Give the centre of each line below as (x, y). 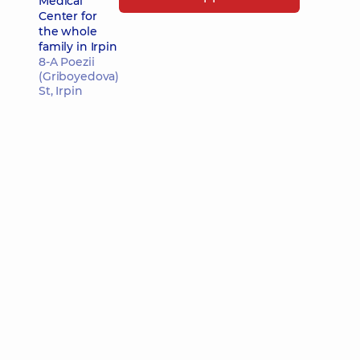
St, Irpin (61, 91)
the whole (68, 31)
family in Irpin (78, 47)
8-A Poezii (67, 62)
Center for (68, 16)
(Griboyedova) (79, 76)
